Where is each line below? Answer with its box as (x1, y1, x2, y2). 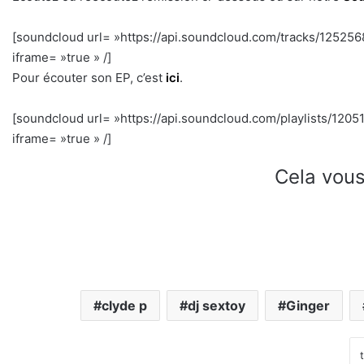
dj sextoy (188, 297, 245, 314)
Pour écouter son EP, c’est (12, 70, 166, 86)
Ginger (286, 297, 330, 314)
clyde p (102, 297, 147, 314)
